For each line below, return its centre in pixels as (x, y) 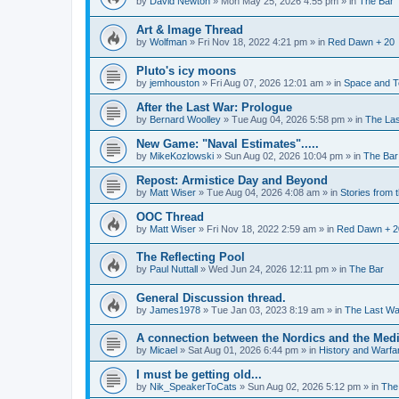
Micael (163, 350)
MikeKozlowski (182, 155)
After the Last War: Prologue (214, 107)
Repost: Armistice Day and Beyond (232, 180)
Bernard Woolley (185, 119)
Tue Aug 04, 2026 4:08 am (263, 192)
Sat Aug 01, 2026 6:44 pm (243, 350)
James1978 (175, 309)
